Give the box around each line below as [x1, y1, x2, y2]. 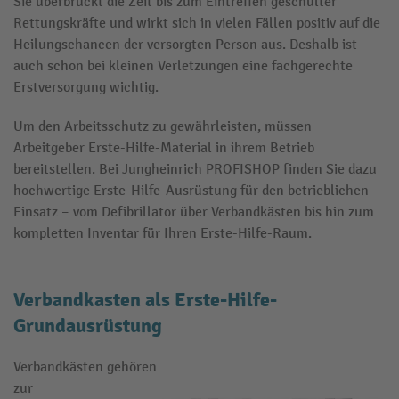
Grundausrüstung [13, 313, 162, 338]
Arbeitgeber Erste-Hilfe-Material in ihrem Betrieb [13, 139, 314, 157]
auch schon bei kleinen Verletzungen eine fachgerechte [13, 57, 353, 75]
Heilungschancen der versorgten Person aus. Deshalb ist [13, 36, 357, 53]
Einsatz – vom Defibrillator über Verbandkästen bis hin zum [13, 203, 374, 221]
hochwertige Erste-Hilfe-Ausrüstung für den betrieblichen [13, 182, 369, 199]
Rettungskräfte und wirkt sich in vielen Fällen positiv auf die [13, 14, 380, 32]
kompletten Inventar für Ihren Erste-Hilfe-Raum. [13, 224, 312, 242]
